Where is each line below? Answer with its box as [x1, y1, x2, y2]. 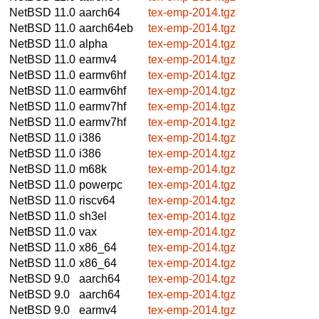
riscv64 [79, 194, 115, 206]
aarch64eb [79, 21, 133, 34]
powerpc [79, 178, 122, 191]
